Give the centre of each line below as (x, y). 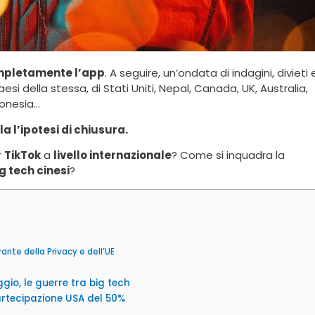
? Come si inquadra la (228, 155)
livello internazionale (112, 155)
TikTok (22, 155)
